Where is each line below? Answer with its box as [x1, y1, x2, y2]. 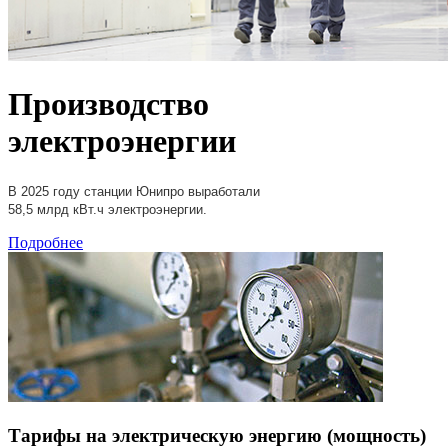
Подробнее [8, 233, 83, 251]
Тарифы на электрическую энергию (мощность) [8, 424, 426, 446]
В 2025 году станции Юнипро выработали [8, 183, 260, 199]
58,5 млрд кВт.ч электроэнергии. [8, 201, 207, 217]
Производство [8, 86, 209, 123]
